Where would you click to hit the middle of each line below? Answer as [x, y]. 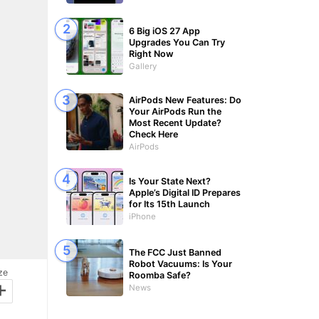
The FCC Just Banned [175, 252]
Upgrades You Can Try [177, 42]
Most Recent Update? [175, 123]
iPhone [142, 216]
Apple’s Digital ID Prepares [185, 192]
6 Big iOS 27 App [164, 31]
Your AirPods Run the [175, 111]
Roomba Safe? [160, 275]
